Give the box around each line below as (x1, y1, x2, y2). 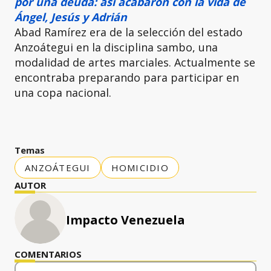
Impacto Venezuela (66, 212, 185, 228)
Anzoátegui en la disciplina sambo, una (15, 40, 218, 54)
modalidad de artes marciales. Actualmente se (15, 55, 255, 70)
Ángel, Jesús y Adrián (15, 10, 127, 24)
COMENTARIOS (15, 248, 82, 260)
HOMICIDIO (111, 162, 169, 174)
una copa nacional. (15, 85, 111, 100)
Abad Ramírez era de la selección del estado (15, 25, 243, 39)
